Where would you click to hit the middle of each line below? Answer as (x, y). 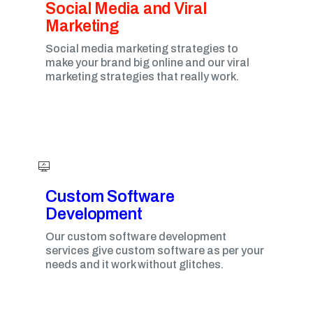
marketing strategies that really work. (142, 77)
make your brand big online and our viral (147, 63)
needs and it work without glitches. (134, 264)
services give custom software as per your (155, 250)
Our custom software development (136, 236)
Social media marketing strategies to (142, 49)
